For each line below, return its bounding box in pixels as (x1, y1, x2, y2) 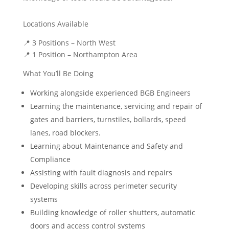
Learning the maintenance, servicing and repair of (30, 101, 202, 111)
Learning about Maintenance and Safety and (30, 141, 183, 151)
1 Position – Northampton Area (30, 50, 138, 60)
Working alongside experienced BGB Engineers (30, 88, 191, 98)
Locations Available (22, 19, 88, 29)
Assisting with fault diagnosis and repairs (30, 168, 172, 178)
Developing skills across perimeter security (30, 181, 177, 191)
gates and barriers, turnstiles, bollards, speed (30, 114, 186, 125)
